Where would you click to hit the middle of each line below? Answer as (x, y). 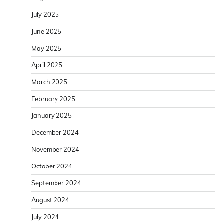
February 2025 (53, 99)
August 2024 (50, 200)
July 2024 (45, 217)
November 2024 (55, 149)
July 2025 (45, 15)
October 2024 (52, 166)
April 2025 (47, 65)
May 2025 (46, 48)
